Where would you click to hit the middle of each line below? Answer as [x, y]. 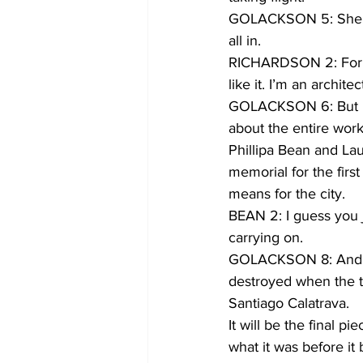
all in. [245, 41]
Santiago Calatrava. [289, 303]
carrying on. [266, 237]
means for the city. [287, 194]
